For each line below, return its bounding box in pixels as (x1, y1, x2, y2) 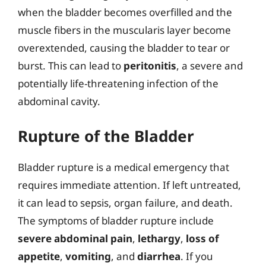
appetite (18, 249, 60, 263)
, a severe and (176, 58, 243, 72)
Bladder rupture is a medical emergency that (18, 160, 229, 174)
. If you (180, 249, 213, 263)
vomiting (65, 249, 111, 263)
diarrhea (137, 249, 180, 263)
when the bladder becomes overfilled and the (18, 5, 232, 19)
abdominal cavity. (18, 94, 100, 108)
